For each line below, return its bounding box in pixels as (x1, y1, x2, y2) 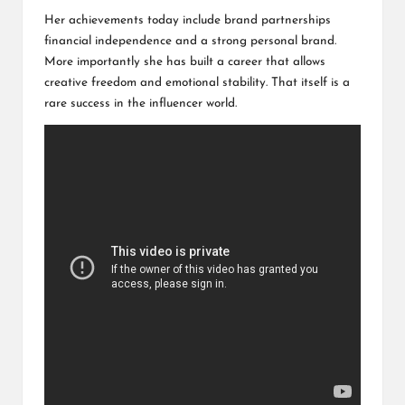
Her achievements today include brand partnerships (44, 14, 331, 27)
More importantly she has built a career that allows (44, 56, 325, 69)
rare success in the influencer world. (44, 98, 237, 110)
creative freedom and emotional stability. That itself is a (44, 77, 350, 89)
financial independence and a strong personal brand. (44, 35, 336, 48)
